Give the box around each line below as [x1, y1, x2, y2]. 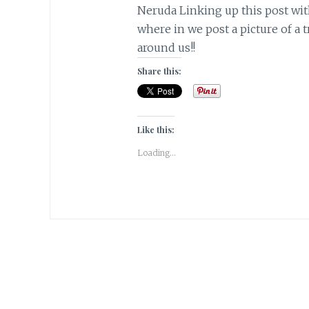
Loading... [137, 148, 176, 159]
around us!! [137, 41, 195, 55]
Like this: [137, 124, 175, 136]
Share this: [137, 66, 181, 77]
